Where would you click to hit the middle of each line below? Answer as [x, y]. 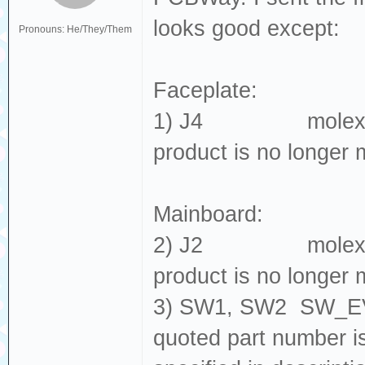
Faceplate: [206, 90]
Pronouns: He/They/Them [75, 29]
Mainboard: [209, 214]
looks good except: [247, 28]
